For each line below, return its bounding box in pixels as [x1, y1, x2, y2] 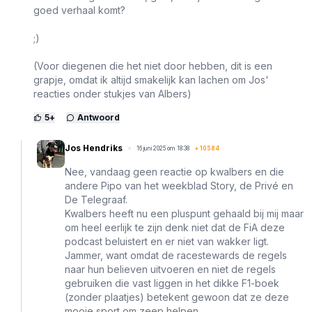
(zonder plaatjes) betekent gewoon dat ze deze [65, 291, 289, 304]
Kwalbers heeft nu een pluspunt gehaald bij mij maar [65, 208, 304, 220]
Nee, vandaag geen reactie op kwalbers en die [65, 166, 284, 178]
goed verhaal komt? [33, 4, 125, 17]
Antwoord [77, 112, 120, 123]
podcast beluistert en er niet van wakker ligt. [65, 235, 269, 248]
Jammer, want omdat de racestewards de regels [65, 249, 287, 262]
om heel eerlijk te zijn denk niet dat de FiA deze [65, 221, 285, 234]
